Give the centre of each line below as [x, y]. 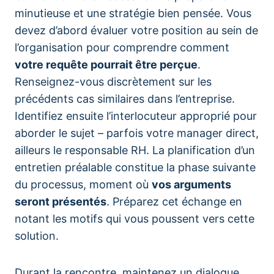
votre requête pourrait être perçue [106, 65]
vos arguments [191, 184]
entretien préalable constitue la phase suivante [135, 167]
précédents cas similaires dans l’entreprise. [125, 99]
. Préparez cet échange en [174, 202]
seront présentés [61, 202]
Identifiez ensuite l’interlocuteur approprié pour [136, 116]
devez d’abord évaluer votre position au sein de [136, 30]
